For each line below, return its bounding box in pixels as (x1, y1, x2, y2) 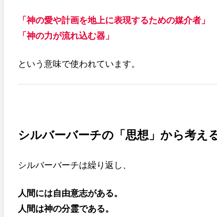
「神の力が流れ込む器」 (17, 31, 114, 41)
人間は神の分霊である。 (17, 203, 114, 214)
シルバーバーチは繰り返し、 (17, 160, 131, 170)
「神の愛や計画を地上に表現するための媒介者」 (17, 15, 210, 26)
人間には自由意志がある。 (17, 188, 123, 198)
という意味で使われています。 (17, 59, 140, 69)
